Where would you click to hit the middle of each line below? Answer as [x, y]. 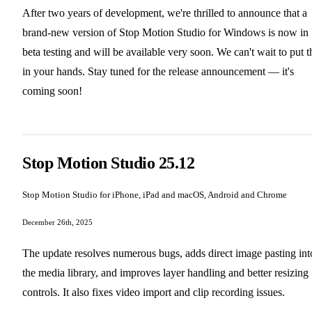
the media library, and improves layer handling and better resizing [165, 273]
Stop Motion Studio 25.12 [109, 163]
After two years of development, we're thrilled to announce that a [165, 13]
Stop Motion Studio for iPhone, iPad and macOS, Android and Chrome [155, 195]
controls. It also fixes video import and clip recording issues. [154, 292]
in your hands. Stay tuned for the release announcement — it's [158, 72]
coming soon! [52, 91]
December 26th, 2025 [57, 223]
